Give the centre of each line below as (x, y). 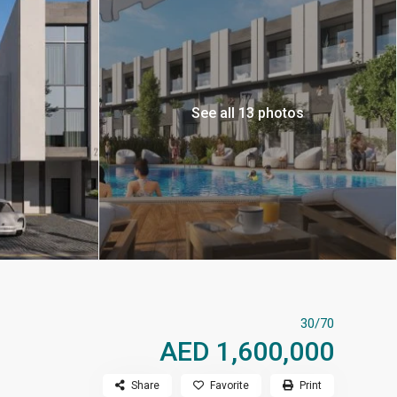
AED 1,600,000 (247, 352)
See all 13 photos (247, 113)
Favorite (230, 386)
